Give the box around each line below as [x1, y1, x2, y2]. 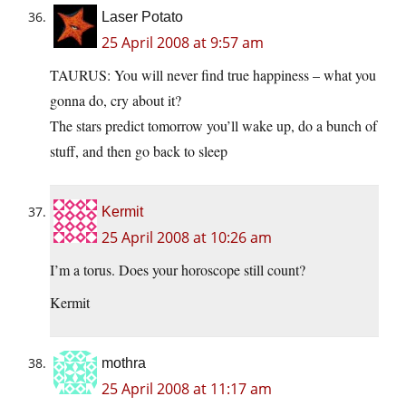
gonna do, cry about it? [50, 91, 181, 111]
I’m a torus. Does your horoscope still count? [50, 260, 305, 280]
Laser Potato [101, 9, 183, 25]
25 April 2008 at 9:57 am [101, 33, 264, 53]
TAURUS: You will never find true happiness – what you [50, 65, 376, 85]
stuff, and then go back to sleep [50, 141, 227, 161]
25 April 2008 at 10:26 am [101, 227, 272, 248]
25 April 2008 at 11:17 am [101, 379, 272, 400]
